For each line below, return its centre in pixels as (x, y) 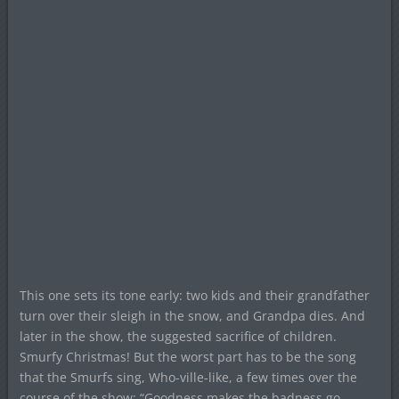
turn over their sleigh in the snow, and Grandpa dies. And (192, 315)
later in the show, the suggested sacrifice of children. (178, 336)
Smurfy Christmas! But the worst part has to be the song (187, 356)
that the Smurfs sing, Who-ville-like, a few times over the (188, 377)
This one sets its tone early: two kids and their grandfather (194, 295)
